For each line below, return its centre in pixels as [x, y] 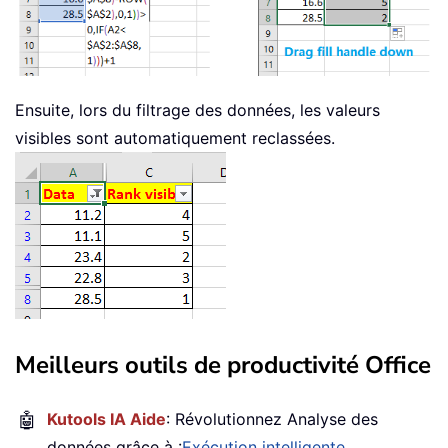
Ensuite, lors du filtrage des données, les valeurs [197, 109]
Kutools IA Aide [106, 418]
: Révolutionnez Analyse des [272, 418]
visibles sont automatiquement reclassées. [175, 137]
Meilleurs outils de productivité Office [223, 364]
